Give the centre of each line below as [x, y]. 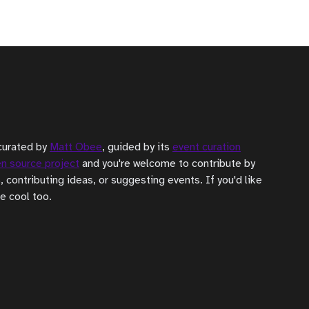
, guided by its [137, 147]
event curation [207, 147]
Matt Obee [76, 147]
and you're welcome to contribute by [167, 163]
